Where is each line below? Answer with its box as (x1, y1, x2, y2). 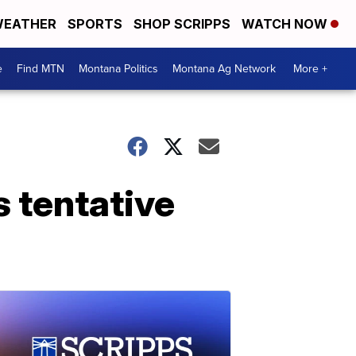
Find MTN (17, 60, 64, 77)
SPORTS (68, 16, 122, 32)
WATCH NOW (242, 16, 331, 32)
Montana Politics (79, 60, 158, 77)
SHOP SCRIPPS (133, 16, 230, 32)
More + (293, 60, 327, 77)
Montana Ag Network (172, 60, 276, 77)
